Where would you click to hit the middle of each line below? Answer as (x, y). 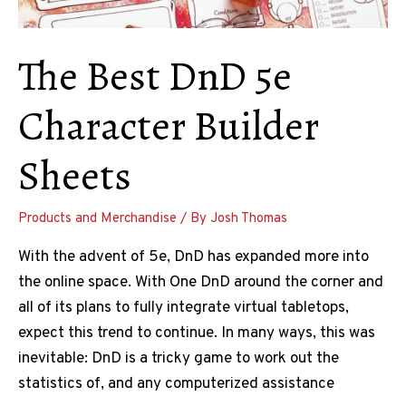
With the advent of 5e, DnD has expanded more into (193, 257)
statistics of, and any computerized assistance (176, 384)
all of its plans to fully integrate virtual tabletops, (184, 308)
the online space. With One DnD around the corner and (201, 282)
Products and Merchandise (97, 218)
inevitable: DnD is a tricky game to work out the (179, 358)
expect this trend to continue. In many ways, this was (197, 333)
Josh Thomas (249, 218)
